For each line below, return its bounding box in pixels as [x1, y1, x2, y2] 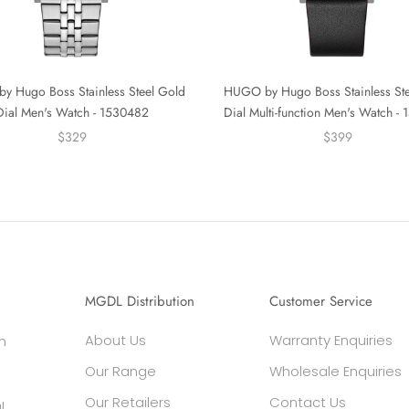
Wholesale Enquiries [269, 361, 403, 381]
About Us [84, 330, 146, 350]
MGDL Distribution [84, 290, 194, 311]
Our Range [84, 361, 156, 381]
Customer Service [269, 290, 373, 311]
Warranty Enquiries [269, 330, 393, 350]
